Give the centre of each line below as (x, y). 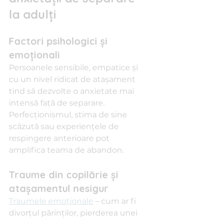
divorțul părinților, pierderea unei (74, 213)
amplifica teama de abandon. (66, 150)
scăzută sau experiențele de (65, 126)
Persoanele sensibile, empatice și (74, 68)
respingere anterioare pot (60, 138)
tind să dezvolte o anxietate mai (72, 91)
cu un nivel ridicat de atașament (73, 79)
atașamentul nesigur (59, 188)
